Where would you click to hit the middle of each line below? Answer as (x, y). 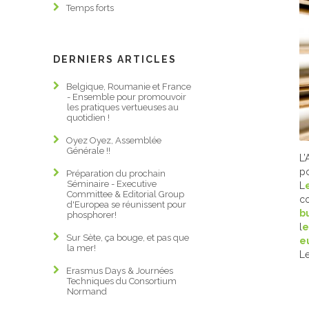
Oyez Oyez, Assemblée (114, 140)
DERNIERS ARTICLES (115, 59)
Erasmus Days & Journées (120, 271)
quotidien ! (88, 118)
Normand (87, 291)
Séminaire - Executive (112, 184)
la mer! (81, 248)
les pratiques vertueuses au (123, 107)
